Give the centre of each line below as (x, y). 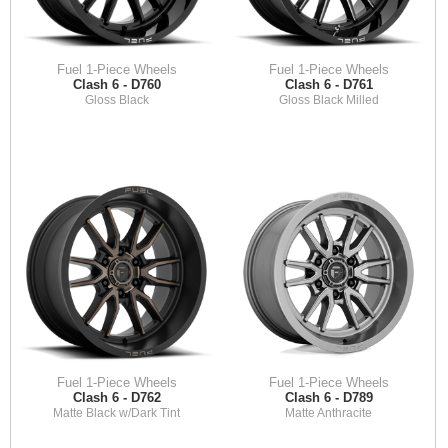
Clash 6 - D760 (116, 84)
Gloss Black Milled (328, 99)
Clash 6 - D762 (116, 397)
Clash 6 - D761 (328, 84)
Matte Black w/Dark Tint (117, 412)
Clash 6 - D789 (328, 397)
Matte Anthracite (329, 412)
